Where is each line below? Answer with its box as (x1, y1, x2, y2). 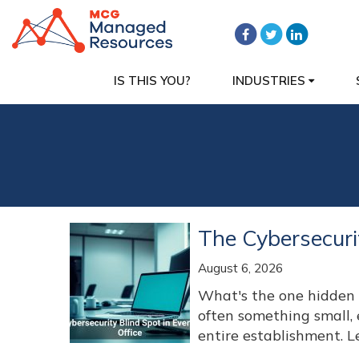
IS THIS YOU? (114, 73, 191, 88)
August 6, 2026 (198, 260, 283, 276)
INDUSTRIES (232, 73, 309, 88)
